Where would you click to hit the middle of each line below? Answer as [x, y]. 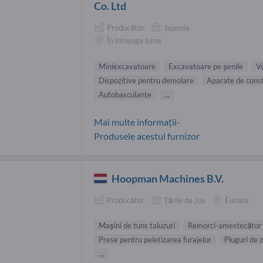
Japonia [177, 27]
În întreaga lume [134, 41]
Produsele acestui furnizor [147, 136]
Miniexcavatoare [127, 66]
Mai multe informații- [137, 122]
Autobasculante [125, 94]
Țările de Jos [185, 200]
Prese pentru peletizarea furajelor [155, 240]
